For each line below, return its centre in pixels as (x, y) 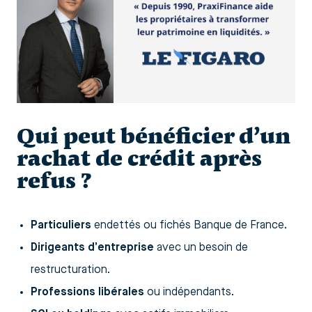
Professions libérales (87, 293)
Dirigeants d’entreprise (92, 248)
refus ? (54, 181)
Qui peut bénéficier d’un (154, 136)
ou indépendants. (189, 293)
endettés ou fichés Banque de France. (189, 226)
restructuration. (70, 271)
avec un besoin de (201, 248)
